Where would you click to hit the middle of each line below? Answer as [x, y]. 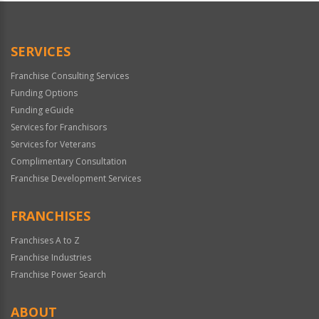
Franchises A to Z [45, 241]
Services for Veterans [53, 145]
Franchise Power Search [58, 275]
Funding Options [44, 93]
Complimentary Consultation [69, 162]
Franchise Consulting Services [70, 76]
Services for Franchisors [59, 127]
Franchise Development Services [76, 179]
